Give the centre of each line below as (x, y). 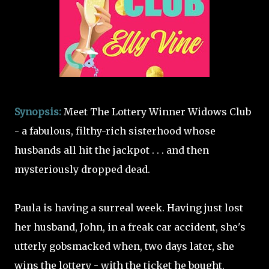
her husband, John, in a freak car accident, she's (130, 227)
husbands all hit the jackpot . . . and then (112, 150)
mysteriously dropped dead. (82, 169)
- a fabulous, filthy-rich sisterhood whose (115, 131)
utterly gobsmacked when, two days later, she (124, 246)
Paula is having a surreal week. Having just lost (129, 208)
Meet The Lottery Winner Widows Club (156, 112)
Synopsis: (38, 112)
